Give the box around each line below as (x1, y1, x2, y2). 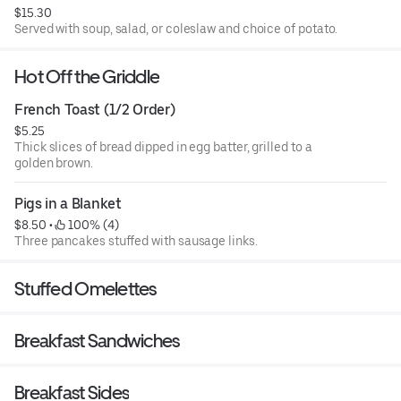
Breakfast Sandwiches (14, 328, 180, 352)
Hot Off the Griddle (14, 64, 160, 88)
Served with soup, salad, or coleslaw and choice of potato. (14, 21, 338, 36)
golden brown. (14, 155, 93, 170)
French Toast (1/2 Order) (14, 100, 175, 118)
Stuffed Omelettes (14, 277, 157, 300)
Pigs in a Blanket (14, 194, 122, 212)
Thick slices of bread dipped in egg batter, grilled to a (14, 139, 312, 154)
